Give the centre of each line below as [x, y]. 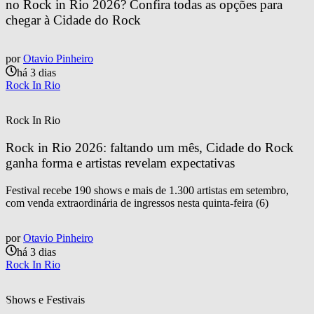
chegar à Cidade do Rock [73, 20]
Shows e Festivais [45, 299]
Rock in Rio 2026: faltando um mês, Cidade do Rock [151, 147]
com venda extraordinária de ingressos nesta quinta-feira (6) [137, 203]
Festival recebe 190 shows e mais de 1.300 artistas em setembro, [147, 190]
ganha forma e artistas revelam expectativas [120, 163]
